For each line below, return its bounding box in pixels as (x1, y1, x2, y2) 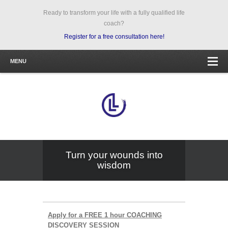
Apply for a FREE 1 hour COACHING (48, 211, 162, 219)
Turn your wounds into (65, 149, 163, 160)
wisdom (97, 159, 131, 170)
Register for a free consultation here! (64, 33, 164, 40)
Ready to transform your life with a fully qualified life (43, 9, 185, 16)
